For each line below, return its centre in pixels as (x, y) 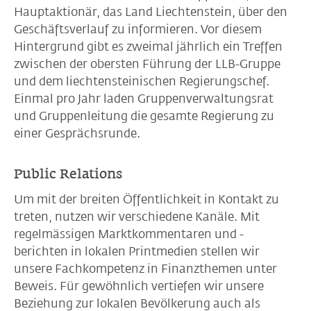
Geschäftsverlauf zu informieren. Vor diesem (138, 29)
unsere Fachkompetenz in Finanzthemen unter (145, 268)
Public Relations (68, 173)
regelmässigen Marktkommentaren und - (129, 234)
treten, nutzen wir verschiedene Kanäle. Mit (137, 216)
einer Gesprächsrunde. (77, 133)
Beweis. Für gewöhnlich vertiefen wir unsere (139, 286)
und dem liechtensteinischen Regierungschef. (142, 81)
